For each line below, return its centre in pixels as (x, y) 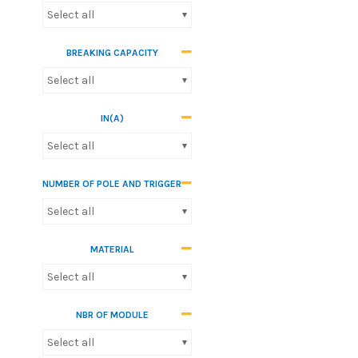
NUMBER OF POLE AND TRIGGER (112, 184)
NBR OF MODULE (112, 315)
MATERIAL (112, 249)
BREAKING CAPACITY (112, 53)
